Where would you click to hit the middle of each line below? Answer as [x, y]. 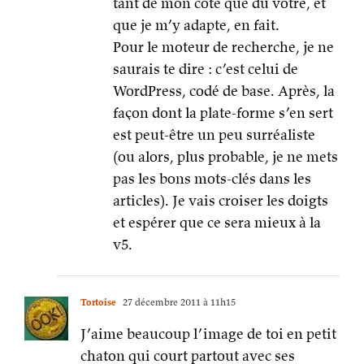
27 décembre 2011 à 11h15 [178, 302]
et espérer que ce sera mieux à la [217, 223]
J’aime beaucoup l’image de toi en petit [208, 334]
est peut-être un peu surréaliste [214, 135]
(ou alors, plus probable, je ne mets [225, 157]
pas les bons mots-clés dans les [212, 179]
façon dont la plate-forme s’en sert [223, 113]
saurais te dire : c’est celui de [206, 69]
